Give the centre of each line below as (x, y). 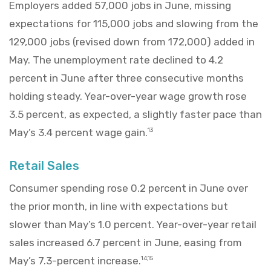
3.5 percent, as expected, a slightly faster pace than (135, 114)
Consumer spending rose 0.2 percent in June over (129, 188)
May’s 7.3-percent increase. (75, 260)
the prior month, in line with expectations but (119, 206)
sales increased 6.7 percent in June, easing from (126, 242)
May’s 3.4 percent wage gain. (78, 132)
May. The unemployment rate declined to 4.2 (116, 60)
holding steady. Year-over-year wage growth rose (128, 96)
